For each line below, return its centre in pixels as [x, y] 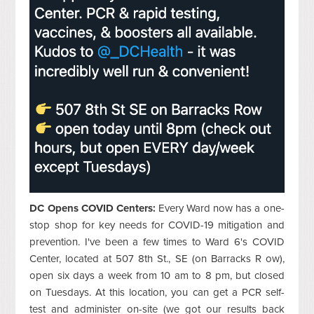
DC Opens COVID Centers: [93, 208]
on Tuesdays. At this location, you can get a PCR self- [157, 292]
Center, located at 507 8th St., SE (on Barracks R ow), [157, 258]
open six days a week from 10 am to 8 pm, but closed [157, 275]
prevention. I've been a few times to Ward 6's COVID [157, 241]
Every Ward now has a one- [220, 208]
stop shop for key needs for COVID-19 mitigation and [157, 225]
